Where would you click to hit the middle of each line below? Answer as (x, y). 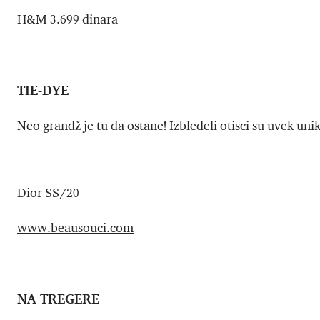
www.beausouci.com (75, 228)
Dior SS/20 (48, 193)
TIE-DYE (43, 90)
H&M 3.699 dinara (67, 20)
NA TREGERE (58, 299)
